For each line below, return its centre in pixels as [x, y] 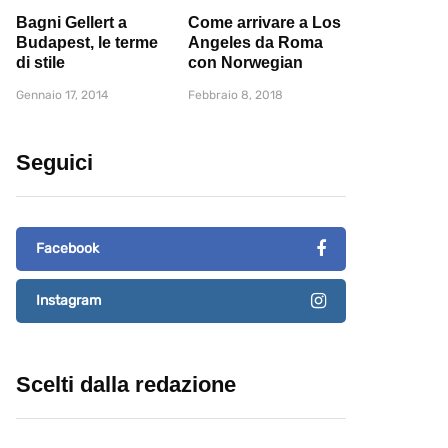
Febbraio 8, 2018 [235, 95]
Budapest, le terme [87, 43]
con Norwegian [245, 63]
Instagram [68, 301]
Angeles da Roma [255, 43]
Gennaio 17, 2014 [62, 95]
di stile [40, 63]
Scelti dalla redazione [126, 385]
